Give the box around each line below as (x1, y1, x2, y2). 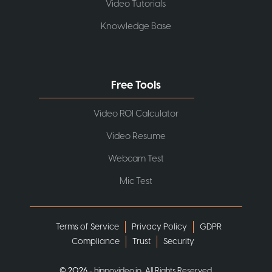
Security (163, 235, 194, 248)
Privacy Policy (132, 220, 188, 233)
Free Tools (110, 77, 161, 93)
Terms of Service (56, 220, 120, 233)
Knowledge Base (100, 19, 171, 33)
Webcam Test (107, 152, 164, 165)
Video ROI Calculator (93, 107, 178, 120)
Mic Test (119, 174, 152, 188)
